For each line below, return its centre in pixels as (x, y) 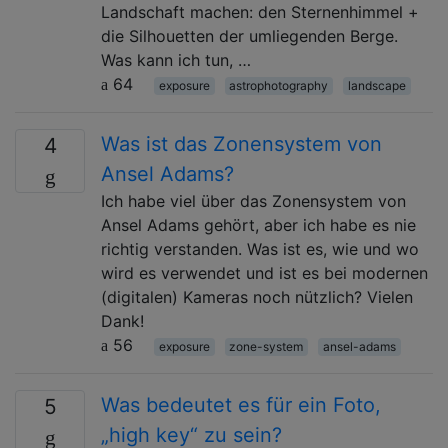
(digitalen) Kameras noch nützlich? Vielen (257, 296)
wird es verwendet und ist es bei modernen (264, 272)
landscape (376, 85)
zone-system (266, 346)
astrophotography (279, 85)
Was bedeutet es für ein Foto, (241, 404)
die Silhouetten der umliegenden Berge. (249, 35)
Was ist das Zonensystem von (241, 143)
